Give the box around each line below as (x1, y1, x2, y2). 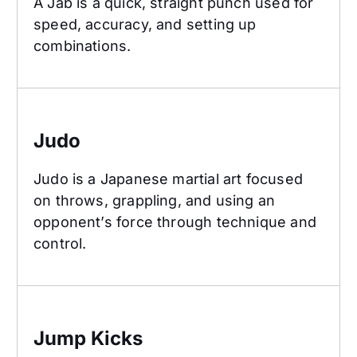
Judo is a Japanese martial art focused (33, 171, 303, 188)
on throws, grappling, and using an (33, 192, 276, 210)
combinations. (33, 37, 131, 55)
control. (33, 235, 87, 253)
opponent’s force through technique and (33, 214, 316, 231)
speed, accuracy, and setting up (33, 16, 257, 33)
